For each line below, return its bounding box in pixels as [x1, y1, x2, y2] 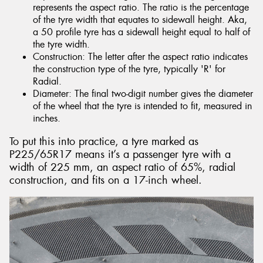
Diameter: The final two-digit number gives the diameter [33, 87, 253, 100]
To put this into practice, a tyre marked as [9, 134, 198, 149]
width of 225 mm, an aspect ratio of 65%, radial [9, 160, 235, 174]
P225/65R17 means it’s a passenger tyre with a [9, 147, 231, 161]
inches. [33, 112, 60, 125]
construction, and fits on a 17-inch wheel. [9, 173, 202, 187]
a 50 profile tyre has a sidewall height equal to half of [33, 26, 250, 39]
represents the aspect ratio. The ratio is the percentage [33, 1, 249, 14]
